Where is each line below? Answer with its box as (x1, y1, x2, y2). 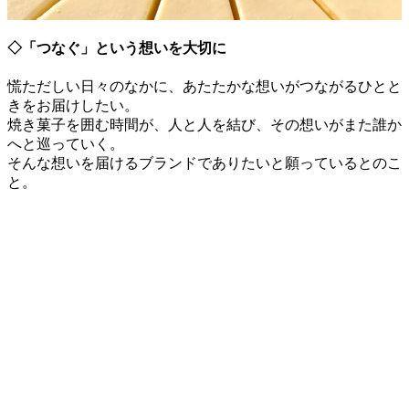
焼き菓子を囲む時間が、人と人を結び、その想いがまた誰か (7, 117, 402, 133)
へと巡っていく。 (7, 136, 124, 152)
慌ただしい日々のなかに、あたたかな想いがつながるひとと (7, 79, 402, 95)
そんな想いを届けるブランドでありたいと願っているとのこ (7, 155, 402, 172)
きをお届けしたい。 (7, 98, 139, 114)
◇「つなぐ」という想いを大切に (7, 40, 226, 57)
